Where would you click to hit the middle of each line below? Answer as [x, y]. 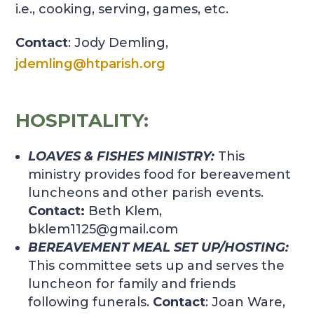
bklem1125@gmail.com [103, 230]
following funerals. [91, 302]
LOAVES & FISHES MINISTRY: [122, 157]
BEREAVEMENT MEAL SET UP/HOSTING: [159, 248]
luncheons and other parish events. [146, 193]
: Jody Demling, [118, 43]
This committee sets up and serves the [157, 266]
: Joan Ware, [246, 302]
